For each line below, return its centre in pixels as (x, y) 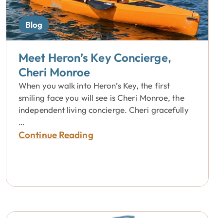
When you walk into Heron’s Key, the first (94, 85)
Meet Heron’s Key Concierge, (95, 57)
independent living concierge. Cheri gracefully (104, 110)
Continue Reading (56, 135)
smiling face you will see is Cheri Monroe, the (101, 98)
